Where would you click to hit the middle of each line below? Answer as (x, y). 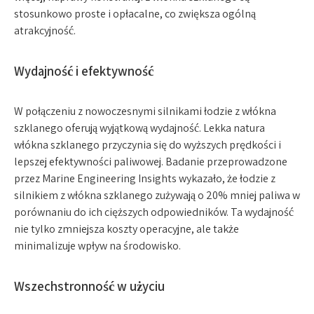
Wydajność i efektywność (84, 71)
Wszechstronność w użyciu (89, 286)
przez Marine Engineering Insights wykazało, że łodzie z (145, 178)
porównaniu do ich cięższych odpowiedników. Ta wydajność (154, 212)
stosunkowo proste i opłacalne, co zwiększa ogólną (135, 14)
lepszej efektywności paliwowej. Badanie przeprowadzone (151, 162)
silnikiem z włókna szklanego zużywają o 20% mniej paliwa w (157, 195)
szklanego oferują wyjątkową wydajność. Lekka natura (139, 128)
